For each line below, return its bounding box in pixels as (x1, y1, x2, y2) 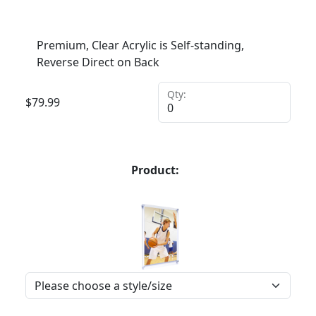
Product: (131, 162, 179, 178)
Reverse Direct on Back (37, 54, 159, 70)
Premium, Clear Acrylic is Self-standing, (37, 37, 244, 53)
